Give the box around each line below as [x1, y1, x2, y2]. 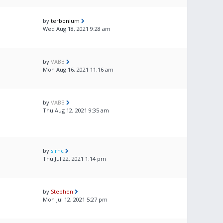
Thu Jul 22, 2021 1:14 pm [43, 155, 106, 162]
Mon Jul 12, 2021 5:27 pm [43, 196, 108, 203]
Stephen [51, 188, 73, 195]
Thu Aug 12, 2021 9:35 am [43, 107, 109, 114]
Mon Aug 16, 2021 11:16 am [43, 66, 113, 73]
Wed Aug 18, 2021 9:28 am [43, 25, 111, 32]
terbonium [51, 17, 80, 24]
